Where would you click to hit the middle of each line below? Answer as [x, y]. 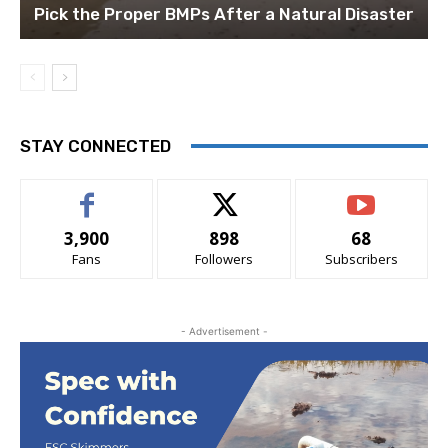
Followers [223, 258]
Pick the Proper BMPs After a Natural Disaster [224, 13]
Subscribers [361, 258]
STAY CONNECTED [95, 145]
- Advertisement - [224, 330]
